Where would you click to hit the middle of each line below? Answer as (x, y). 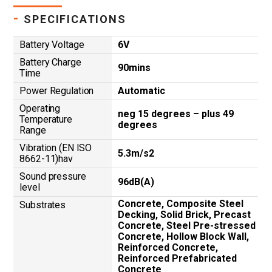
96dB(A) (136, 182)
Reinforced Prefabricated (178, 258)
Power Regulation (57, 90)
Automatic (142, 90)
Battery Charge (50, 62)
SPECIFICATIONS (75, 19)
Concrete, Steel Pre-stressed (187, 225)
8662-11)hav (46, 158)
